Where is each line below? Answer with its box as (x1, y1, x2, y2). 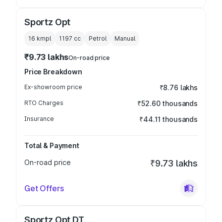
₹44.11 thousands (139, 115, 198, 123)
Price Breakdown (24, 67, 82, 76)
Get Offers (24, 183, 64, 193)
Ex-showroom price (24, 83, 82, 91)
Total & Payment (24, 141, 79, 150)
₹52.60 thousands (137, 99, 198, 108)
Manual (114, 35, 135, 42)
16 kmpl (28, 35, 51, 42)
